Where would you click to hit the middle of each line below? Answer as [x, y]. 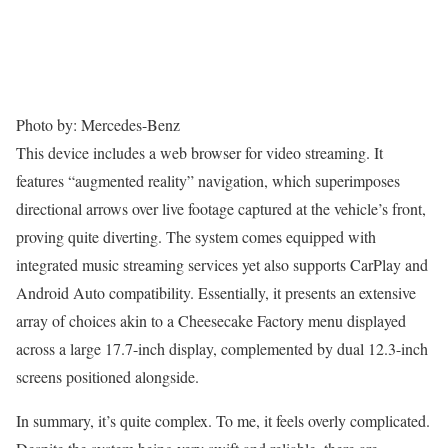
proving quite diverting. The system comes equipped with [196, 237]
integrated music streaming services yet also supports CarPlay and [222, 265]
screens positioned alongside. [107, 377]
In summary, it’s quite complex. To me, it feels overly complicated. [223, 421]
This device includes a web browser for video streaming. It [199, 153]
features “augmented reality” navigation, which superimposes [208, 181]
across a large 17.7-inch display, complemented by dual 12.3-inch [222, 349]
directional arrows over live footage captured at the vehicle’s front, [221, 209]
